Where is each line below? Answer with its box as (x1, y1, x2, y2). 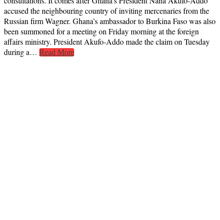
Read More (39, 48, 74, 57)
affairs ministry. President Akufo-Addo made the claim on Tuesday (4, 36, 210, 47)
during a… (4, 47, 39, 57)
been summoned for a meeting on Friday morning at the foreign (4, 26, 199, 37)
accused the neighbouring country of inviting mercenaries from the (4, 5, 209, 16)
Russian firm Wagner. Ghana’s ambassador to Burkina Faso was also (4, 16, 216, 27)
